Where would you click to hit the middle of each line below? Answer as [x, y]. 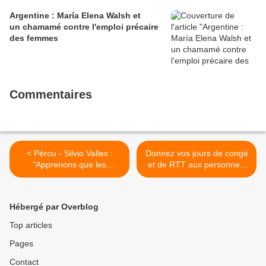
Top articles [31, 225]
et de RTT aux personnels [197, 165]
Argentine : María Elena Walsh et [75, 16]
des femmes [34, 38]
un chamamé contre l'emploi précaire [84, 27]
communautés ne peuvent [69, 176]
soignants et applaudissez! [197, 176]
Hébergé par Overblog [54, 207]
